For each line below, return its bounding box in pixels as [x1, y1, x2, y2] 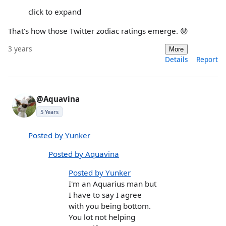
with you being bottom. [69, 201, 151, 211]
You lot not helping [69, 212, 135, 222]
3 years [8, 43, 32, 53]
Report [196, 54, 218, 64]
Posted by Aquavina [48, 149, 119, 159]
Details [165, 54, 188, 64]
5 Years [40, 107, 59, 116]
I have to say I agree [69, 190, 142, 200]
